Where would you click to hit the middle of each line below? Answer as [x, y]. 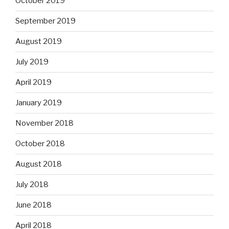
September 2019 [45, 21]
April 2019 [33, 83]
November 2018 [44, 123]
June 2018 [33, 205]
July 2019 [32, 62]
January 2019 [39, 103]
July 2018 [32, 185]
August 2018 [39, 164]
